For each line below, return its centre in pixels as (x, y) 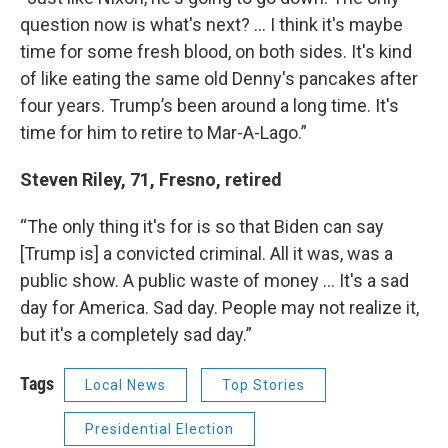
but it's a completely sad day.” (136, 334)
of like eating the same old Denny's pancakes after (219, 78)
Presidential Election (159, 428)
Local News (125, 384)
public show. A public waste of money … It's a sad (214, 280)
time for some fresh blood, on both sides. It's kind (216, 51)
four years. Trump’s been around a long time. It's (209, 105)
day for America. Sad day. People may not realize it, (219, 307)
